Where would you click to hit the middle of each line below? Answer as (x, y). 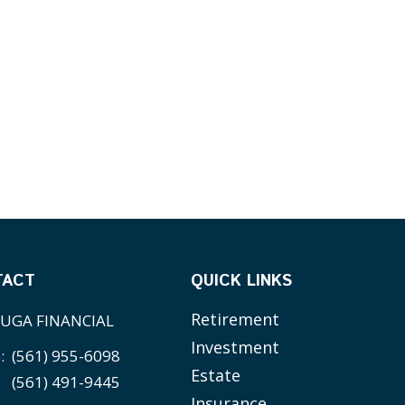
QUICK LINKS (242, 282)
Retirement (235, 320)
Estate (216, 376)
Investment (235, 348)
